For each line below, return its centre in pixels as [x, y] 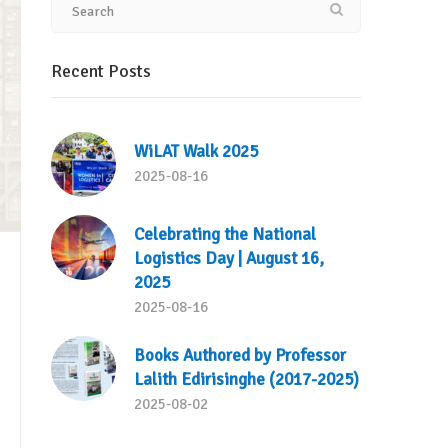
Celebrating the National [225, 234]
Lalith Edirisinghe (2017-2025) [247, 379]
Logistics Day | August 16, [229, 258]
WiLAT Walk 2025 [196, 151]
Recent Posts [101, 71]
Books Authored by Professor [240, 355]
